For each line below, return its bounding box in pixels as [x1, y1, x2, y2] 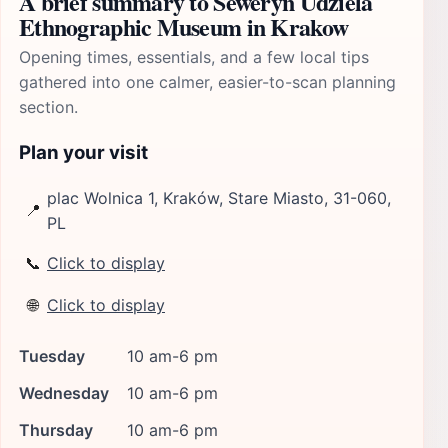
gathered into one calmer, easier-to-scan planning [19, 72, 396, 92]
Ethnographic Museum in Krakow [19, 9, 349, 44]
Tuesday [19, 345, 85, 366]
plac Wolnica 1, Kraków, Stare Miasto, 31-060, [47, 187, 391, 208]
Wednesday [19, 382, 109, 403]
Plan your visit [19, 141, 148, 164]
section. [19, 97, 78, 117]
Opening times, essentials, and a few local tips [19, 47, 369, 67]
